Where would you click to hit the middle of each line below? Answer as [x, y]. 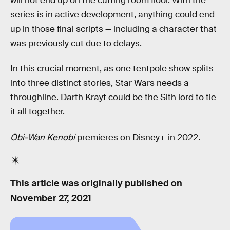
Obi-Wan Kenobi [43, 137]
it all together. [37, 112]
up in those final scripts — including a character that [113, 29]
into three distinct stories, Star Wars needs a [100, 83]
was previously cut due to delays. [76, 43]
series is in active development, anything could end [112, 14]
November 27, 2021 [51, 198]
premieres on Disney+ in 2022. [138, 137]
